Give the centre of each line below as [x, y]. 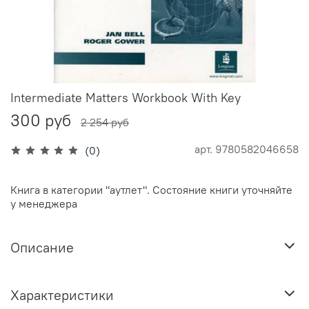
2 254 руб [105, 122]
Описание [42, 247]
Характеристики [62, 295]
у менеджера [44, 204]
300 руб [41, 120]
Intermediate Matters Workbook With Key [126, 98]
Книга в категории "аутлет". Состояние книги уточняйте [151, 190]
